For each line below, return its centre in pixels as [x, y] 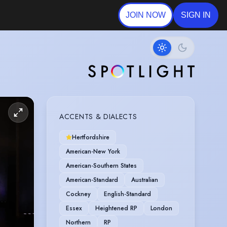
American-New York [93, 151]
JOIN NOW [145, 15]
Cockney [78, 194]
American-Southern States [101, 165]
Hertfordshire [91, 137]
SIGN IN [196, 15]
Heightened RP [116, 208]
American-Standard [92, 180]
